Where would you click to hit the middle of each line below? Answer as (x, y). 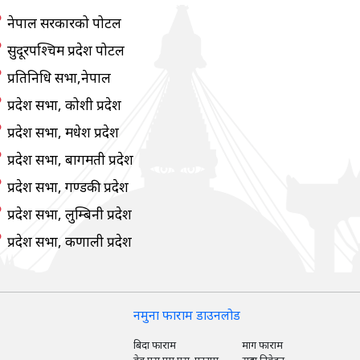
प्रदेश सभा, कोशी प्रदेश (64, 105)
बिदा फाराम (155, 345)
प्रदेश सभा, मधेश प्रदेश (63, 132)
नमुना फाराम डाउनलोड (187, 315)
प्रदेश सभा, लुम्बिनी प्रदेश (70, 214)
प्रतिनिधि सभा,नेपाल (59, 78)
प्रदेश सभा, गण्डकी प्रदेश (68, 187)
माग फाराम (262, 345)
